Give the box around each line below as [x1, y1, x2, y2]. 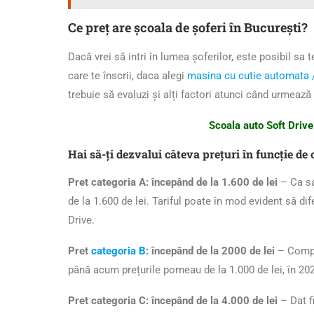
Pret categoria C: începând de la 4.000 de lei [68, 294, 278, 307]
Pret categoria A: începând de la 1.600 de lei [68, 175, 278, 189]
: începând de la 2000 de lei [146, 244, 275, 257]
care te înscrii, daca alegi [68, 69, 187, 82]
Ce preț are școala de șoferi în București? [68, 18, 308, 36]
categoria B [91, 244, 146, 257]
